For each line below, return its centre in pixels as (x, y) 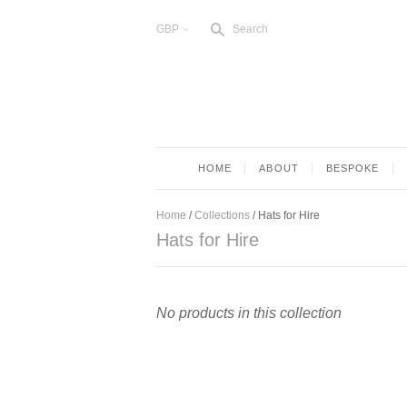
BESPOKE (352, 168)
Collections (222, 215)
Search (250, 29)
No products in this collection (249, 313)
